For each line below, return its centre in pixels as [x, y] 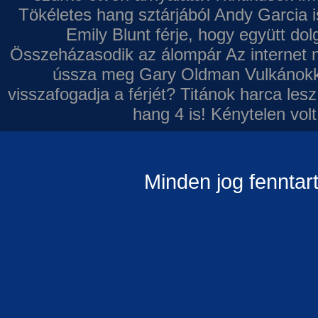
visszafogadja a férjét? [92, 94]
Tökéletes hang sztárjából [114, 15]
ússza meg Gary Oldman [146, 74]
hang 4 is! [169, 114]
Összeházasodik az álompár [116, 54]
